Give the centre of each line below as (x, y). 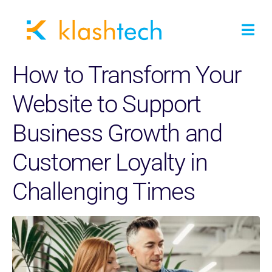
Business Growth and (117, 133)
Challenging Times (104, 192)
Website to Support (107, 104)
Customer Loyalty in (110, 162)
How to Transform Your (127, 75)
